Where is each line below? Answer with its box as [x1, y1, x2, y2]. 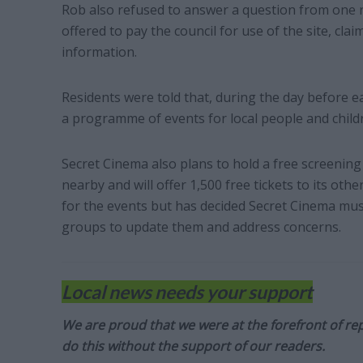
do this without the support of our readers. [61, 337, 325, 356]
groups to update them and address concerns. [61, 218, 341, 237]
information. [61, 43, 137, 62]
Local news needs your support [61, 280, 313, 304]
